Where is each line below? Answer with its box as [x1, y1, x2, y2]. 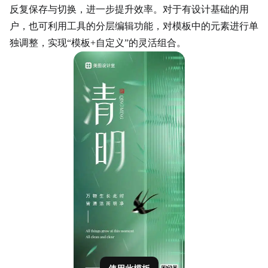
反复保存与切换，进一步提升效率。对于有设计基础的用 [10, 4, 249, 14]
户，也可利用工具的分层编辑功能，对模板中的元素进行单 [10, 21, 258, 31]
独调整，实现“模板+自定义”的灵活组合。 [10, 38, 186, 48]
